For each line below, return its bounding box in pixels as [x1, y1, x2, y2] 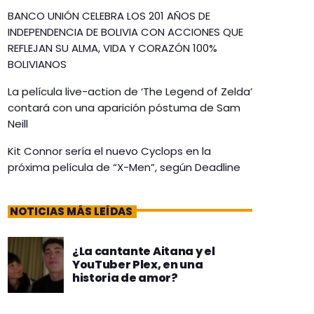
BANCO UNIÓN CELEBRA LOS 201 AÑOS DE [8, 8, 210, 24]
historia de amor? [72, 270, 178, 287]
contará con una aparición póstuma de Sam [8, 100, 240, 116]
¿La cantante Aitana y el [72, 243, 215, 260]
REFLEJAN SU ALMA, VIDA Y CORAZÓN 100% [8, 41, 217, 56]
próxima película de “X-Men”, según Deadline [8, 160, 240, 175]
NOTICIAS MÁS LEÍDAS [10, 204, 132, 219]
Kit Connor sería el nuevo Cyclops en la [8, 144, 211, 159]
